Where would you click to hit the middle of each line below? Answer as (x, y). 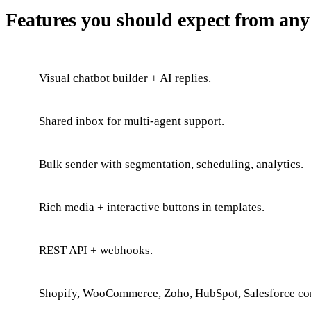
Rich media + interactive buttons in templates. (152, 207)
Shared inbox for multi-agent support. (132, 121)
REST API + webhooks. (96, 250)
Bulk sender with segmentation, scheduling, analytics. (171, 164)
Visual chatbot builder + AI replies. (125, 78)
